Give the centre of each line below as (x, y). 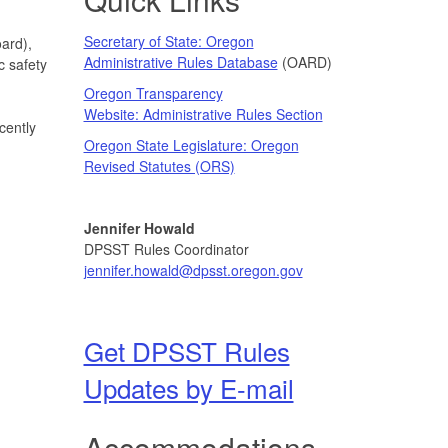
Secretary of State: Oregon (168, 40)
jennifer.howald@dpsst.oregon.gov (193, 269)
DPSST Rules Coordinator (166, 248)
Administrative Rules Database (180, 61)
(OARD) (306, 61)
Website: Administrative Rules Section (203, 113)
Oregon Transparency (153, 92)
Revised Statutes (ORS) (159, 165)
